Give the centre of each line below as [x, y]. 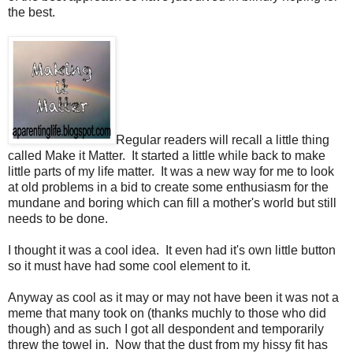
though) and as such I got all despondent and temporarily [166, 329]
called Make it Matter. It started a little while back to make [167, 155]
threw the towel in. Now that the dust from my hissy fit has [168, 344]
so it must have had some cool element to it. [129, 266]
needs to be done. [58, 218]
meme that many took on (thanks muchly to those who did [167, 313]
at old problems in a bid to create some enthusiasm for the [168, 187]
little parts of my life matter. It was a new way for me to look [171, 171]
